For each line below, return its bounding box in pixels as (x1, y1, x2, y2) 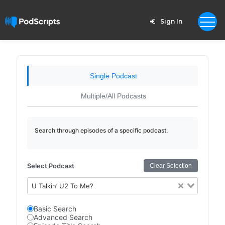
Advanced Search (33, 213, 92, 221)
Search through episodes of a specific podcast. (34, 127, 168, 134)
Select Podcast (27, 162, 74, 170)
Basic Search (33, 204, 76, 213)
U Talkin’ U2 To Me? (32, 182, 94, 190)
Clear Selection (150, 162, 192, 169)
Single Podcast (89, 72, 137, 80)
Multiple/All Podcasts (80, 92, 146, 100)
